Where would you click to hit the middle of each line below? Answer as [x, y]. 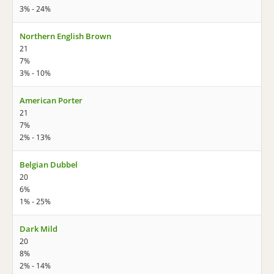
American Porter [51, 100]
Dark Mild [39, 229]
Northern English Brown [65, 36]
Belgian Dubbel [49, 165]
